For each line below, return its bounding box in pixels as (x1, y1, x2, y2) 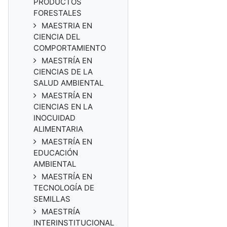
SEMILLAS (33, 194, 70, 204)
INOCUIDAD (33, 113, 75, 123)
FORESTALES (33, 8, 82, 18)
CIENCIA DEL (33, 32, 80, 42)
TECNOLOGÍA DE (33, 183, 94, 193)
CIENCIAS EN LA (33, 102, 93, 111)
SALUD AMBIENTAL (33, 78, 103, 88)
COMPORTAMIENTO (33, 43, 106, 53)
